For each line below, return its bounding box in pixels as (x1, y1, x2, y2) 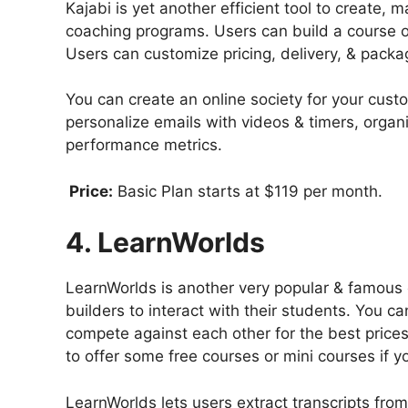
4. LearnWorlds (66, 226, 265, 260)
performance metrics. (66, 136, 222, 155)
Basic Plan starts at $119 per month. (113, 181, 382, 200)
